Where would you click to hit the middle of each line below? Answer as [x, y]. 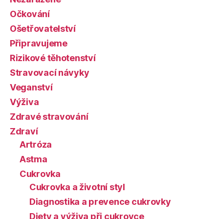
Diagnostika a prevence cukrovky [100, 202]
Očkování [30, 14]
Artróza [36, 144]
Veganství [31, 87]
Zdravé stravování [49, 117]
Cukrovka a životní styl [77, 187]
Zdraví [24, 131]
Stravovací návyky [50, 73]
